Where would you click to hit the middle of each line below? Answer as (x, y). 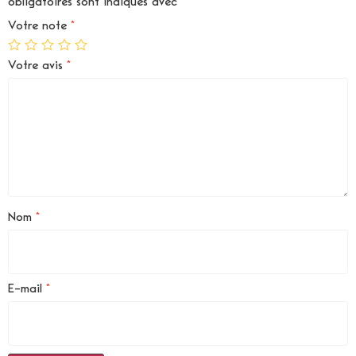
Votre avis (37, 66)
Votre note (39, 26)
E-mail (27, 289)
